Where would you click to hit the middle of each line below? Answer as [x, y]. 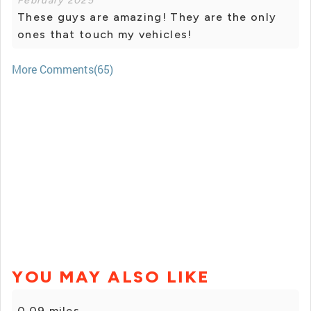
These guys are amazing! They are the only [147, 17]
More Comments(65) [62, 69]
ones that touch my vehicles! [105, 35]
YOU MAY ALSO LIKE [111, 277]
